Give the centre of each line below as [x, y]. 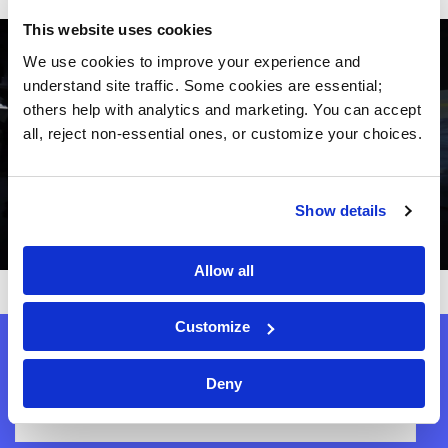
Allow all [224, 270]
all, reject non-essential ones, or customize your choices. [222, 133]
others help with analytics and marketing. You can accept [222, 109]
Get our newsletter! [113, 360]
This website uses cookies [118, 29]
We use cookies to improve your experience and [192, 61]
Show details [341, 210]
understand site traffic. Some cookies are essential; [202, 85]
